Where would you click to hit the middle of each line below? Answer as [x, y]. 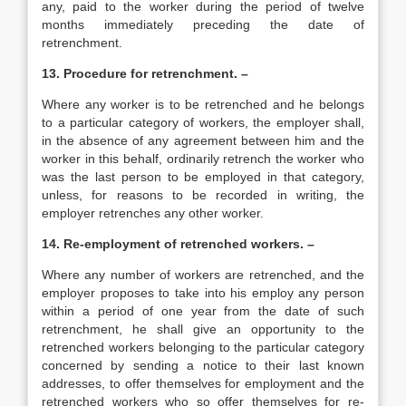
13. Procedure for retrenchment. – [145, 73]
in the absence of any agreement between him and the [203, 140]
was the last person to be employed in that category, [203, 177]
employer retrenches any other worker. [153, 213]
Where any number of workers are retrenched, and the [203, 275]
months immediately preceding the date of [203, 24]
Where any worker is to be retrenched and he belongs [203, 104]
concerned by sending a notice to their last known [203, 365]
